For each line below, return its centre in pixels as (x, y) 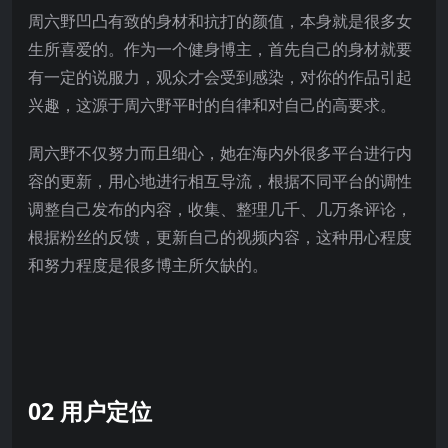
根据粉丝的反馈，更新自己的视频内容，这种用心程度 (220, 236)
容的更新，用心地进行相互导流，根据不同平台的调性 (220, 180)
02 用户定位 (90, 410)
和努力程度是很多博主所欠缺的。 (148, 264)
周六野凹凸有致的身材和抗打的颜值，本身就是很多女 (220, 20)
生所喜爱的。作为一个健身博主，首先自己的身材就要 (220, 48)
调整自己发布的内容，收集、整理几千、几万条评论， (220, 208)
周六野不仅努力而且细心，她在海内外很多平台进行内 (220, 152)
